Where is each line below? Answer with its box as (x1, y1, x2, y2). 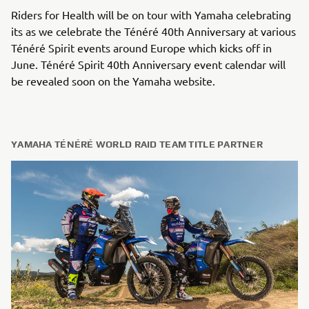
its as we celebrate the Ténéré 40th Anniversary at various (11, 24, 296, 38)
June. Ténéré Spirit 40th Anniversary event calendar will (11, 57, 286, 71)
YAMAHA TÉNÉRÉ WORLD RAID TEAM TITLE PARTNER (11, 139, 263, 150)
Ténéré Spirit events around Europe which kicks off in (11, 41, 272, 54)
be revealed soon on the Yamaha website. (11, 74, 215, 88)
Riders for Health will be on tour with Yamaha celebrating (11, 8, 291, 21)
